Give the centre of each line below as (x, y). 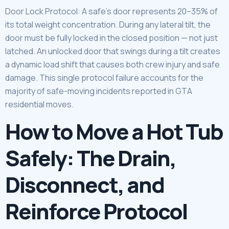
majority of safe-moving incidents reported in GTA (99, 91)
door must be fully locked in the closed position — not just (111, 38)
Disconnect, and (85, 185)
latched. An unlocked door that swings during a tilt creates (113, 51)
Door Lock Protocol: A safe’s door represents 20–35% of (111, 11)
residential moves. (39, 104)
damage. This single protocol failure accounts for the (104, 77)
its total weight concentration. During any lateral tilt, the (108, 24)
